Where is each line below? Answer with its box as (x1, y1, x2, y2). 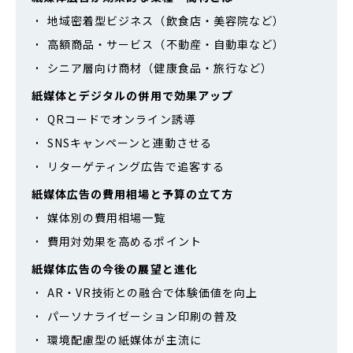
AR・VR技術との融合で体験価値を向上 (47, 284, 258, 300)
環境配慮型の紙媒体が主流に (47, 331, 202, 347)
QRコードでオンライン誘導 (47, 110, 195, 127)
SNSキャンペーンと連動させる (47, 134, 212, 150)
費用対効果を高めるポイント (47, 232, 202, 249)
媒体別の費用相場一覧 (47, 209, 166, 225)
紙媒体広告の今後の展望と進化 (32, 260, 198, 277)
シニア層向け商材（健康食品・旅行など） (47, 59, 273, 76)
